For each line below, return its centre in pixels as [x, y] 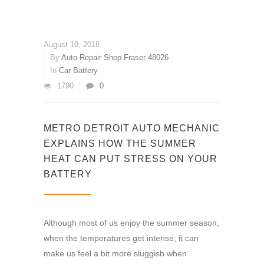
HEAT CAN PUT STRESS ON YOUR [131, 159]
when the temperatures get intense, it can [121, 238]
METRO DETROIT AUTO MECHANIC [132, 128]
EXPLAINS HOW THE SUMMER [120, 143]
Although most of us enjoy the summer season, [131, 223]
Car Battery [78, 70]
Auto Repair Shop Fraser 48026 [115, 57]
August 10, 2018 [72, 44]
